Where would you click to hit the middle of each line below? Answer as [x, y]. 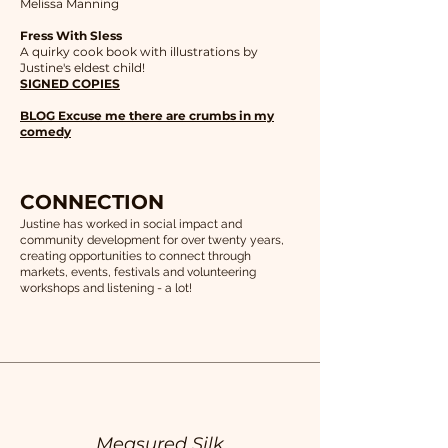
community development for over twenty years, [152, 240]
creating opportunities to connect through [135, 256]
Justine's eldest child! [82, 67]
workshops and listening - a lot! [106, 288]
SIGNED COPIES [70, 83]
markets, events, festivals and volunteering [138, 272]
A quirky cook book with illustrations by [139, 51]
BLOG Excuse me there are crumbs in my [147, 115]
